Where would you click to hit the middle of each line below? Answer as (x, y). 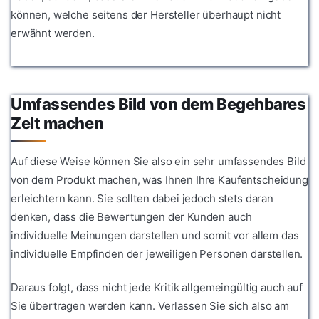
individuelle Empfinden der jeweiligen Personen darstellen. (157, 254)
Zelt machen (57, 123)
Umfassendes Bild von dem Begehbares (158, 104)
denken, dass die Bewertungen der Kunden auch (131, 217)
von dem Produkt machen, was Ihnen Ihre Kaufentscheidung (159, 180)
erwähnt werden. (53, 33)
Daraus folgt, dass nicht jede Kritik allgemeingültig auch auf (157, 288)
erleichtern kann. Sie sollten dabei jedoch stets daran (142, 199)
